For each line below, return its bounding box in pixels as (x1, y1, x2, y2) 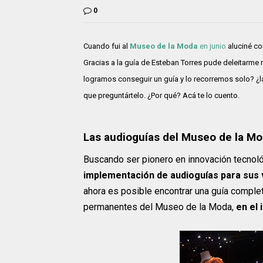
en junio (200, 41, 226, 50)
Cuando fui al (83, 41, 130, 50)
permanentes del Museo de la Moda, (83, 201, 236, 213)
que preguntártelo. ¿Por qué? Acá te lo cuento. (83, 90, 240, 100)
